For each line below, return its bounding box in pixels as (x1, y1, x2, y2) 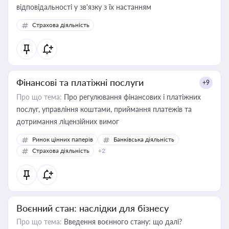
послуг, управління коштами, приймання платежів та (16, 105, 42, 113)
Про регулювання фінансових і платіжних (62, 93, 201, 101)
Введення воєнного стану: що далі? (62, 217, 182, 226)
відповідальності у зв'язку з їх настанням (16, 3, 151, 11)
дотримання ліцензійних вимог (16, 117, 119, 126)
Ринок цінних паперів (32, 135, 93, 143)
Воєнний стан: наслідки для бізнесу (16, 202, 169, 214)
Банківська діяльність (113, 135, 174, 143)
